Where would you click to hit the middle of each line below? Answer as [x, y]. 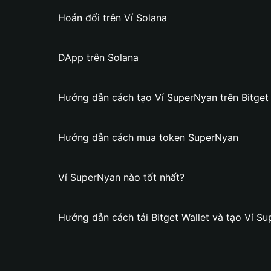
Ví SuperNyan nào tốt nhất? [121, 177]
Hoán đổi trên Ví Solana [113, 18]
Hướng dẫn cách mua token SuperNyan [148, 137]
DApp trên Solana [98, 57]
